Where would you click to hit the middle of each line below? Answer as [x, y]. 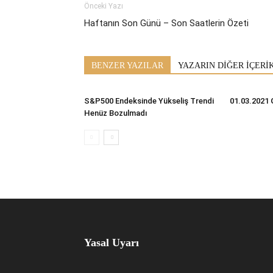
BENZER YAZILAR [127, 65]
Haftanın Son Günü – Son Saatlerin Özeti [166, 23]
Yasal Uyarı [112, 242]
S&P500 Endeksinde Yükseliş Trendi [149, 101]
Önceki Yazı [104, 6]
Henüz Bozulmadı [116, 113]
